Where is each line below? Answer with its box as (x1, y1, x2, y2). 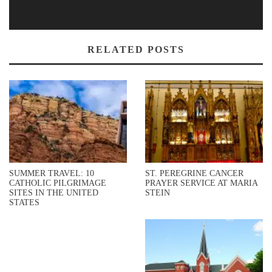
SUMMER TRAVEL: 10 (9, 169, 94, 178)
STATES (9, 198, 39, 208)
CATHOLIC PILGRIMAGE (9, 178, 106, 188)
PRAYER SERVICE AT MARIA (145, 178, 257, 188)
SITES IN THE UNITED (9, 188, 98, 198)
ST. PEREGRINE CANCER (145, 169, 243, 178)
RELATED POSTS (87, 44, 185, 55)
